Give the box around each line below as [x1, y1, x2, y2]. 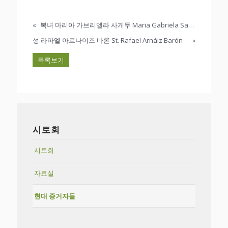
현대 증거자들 [34, 191, 75, 201]
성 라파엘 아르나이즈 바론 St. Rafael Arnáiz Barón [32, 35, 183, 45]
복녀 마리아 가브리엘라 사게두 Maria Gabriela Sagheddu [188, 20, 194, 30]
